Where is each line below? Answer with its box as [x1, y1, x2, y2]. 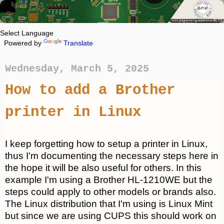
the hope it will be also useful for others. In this [5, 162, 201, 173]
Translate [63, 38, 93, 47]
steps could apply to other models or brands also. [5, 186, 216, 197]
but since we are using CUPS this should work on [5, 210, 216, 221]
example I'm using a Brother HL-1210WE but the [5, 174, 212, 185]
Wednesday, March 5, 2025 [5, 62, 149, 74]
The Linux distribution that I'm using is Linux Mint [5, 198, 212, 209]
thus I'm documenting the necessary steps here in [5, 150, 218, 161]
